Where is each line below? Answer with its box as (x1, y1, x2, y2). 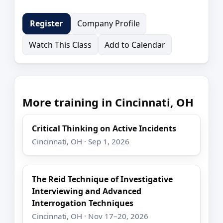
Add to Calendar (105, 39, 165, 51)
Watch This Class (29, 39, 92, 51)
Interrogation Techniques (32, 198, 134, 209)
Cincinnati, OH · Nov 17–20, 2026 (32, 211, 149, 222)
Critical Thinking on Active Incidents (32, 122, 177, 134)
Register (30, 18, 63, 29)
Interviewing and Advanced (32, 186, 142, 197)
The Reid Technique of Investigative (32, 174, 173, 185)
